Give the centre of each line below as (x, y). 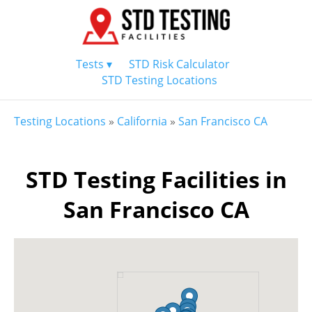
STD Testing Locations (159, 80)
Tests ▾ (94, 64)
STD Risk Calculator (179, 64)
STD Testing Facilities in (156, 179)
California (142, 121)
